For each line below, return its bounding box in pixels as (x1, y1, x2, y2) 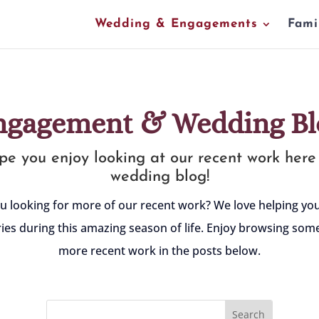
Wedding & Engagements (94, 18, 258, 30)
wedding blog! (110, 168, 209, 185)
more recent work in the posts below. (58, 242, 261, 258)
